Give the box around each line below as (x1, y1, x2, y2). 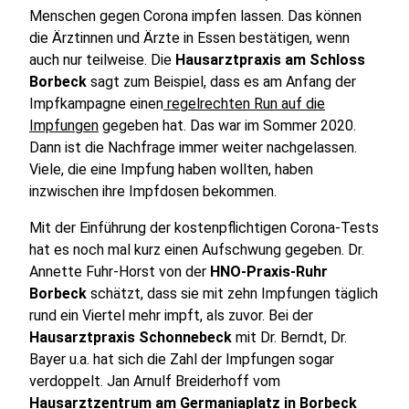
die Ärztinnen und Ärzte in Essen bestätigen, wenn (29, 29, 350, 47)
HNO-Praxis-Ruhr (210, 263, 328, 280)
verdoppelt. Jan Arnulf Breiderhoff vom (29, 372, 280, 390)
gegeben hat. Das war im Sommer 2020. (99, 117, 356, 134)
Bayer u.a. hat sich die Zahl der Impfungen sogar (29, 351, 334, 368)
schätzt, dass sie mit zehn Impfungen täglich (87, 285, 378, 302)
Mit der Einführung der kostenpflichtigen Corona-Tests (29, 219, 379, 236)
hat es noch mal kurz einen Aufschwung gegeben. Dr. (29, 241, 364, 258)
